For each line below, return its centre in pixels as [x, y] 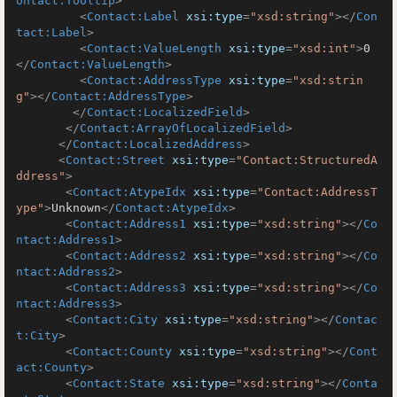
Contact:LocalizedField [165, 112]
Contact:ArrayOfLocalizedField [183, 128]
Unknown [76, 208]
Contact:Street [115, 160]
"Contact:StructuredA [307, 160]
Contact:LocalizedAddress [158, 144]
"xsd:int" [324, 48]
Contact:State [119, 383]
